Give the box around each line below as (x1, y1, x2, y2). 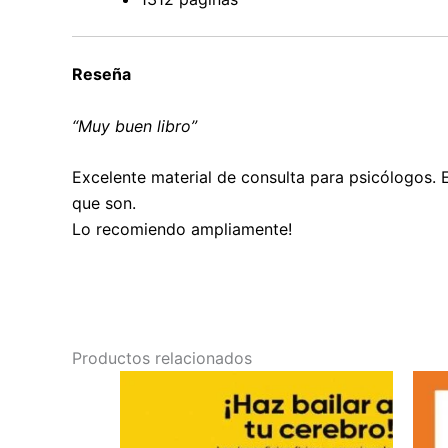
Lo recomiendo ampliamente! (72, 219, 292, 240)
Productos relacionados (72, 348, 252, 369)
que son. (72, 193, 136, 214)
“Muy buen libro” (72, 115, 197, 136)
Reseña (72, 64, 131, 84)
